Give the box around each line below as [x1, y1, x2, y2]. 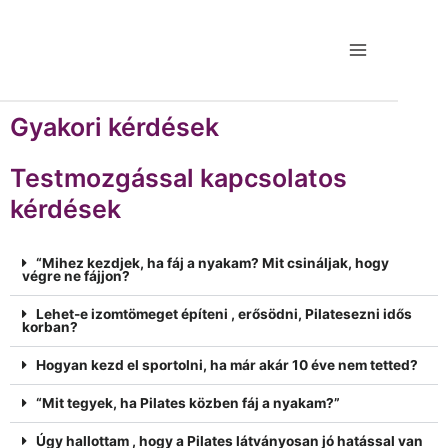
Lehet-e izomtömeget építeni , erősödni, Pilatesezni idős [35, 306, 412, 322]
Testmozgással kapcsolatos [10, 163, 347, 193]
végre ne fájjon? [22, 268, 130, 284]
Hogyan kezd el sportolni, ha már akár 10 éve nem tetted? [35, 357, 418, 373]
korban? [22, 319, 78, 335]
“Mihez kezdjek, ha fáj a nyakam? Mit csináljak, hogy [35, 255, 389, 271]
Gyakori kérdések [10, 112, 219, 142]
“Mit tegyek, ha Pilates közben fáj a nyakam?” [35, 395, 340, 411]
